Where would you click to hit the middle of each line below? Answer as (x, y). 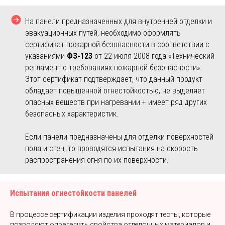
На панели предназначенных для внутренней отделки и (119, 21)
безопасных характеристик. (72, 114)
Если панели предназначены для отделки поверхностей (119, 137)
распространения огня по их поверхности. (97, 160)
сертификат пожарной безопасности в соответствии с (117, 44)
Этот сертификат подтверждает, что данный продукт (114, 79)
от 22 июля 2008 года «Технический (153, 56)
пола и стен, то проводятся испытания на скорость (111, 148)
